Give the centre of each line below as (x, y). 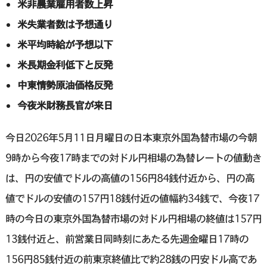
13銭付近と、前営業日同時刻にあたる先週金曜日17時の (127, 239)
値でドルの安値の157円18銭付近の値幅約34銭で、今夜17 (132, 198)
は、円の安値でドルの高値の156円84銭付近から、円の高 (130, 178)
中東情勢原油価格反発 (65, 85)
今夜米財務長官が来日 (65, 105)
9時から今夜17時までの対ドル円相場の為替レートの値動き (133, 158)
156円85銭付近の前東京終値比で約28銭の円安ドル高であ (131, 259)
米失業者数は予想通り (65, 24)
